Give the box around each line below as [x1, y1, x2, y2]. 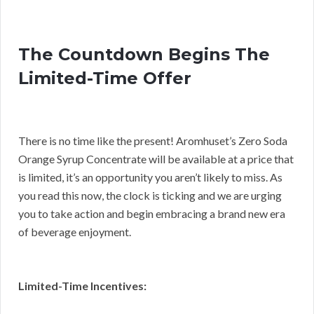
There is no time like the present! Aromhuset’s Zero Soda [18, 133, 287, 147]
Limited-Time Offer [18, 67, 191, 88]
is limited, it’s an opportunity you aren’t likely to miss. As [18, 170, 282, 184]
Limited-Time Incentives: [18, 278, 146, 292]
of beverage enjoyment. [18, 224, 131, 238]
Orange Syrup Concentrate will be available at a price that [18, 151, 294, 165]
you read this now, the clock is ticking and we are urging [18, 188, 282, 202]
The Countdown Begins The [18, 43, 270, 64]
